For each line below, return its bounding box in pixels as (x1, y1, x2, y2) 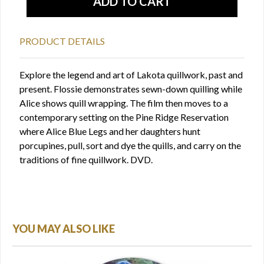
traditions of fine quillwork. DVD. (19, 154, 153, 165)
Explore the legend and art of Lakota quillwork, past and (19, 69, 243, 80)
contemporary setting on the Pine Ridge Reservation (19, 111, 229, 123)
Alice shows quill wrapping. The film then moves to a (19, 97, 228, 108)
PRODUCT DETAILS (19, 35, 105, 47)
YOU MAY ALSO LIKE (12, 222, 115, 235)
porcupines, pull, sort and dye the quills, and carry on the (19, 140, 241, 151)
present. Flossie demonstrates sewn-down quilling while (19, 83, 242, 94)
